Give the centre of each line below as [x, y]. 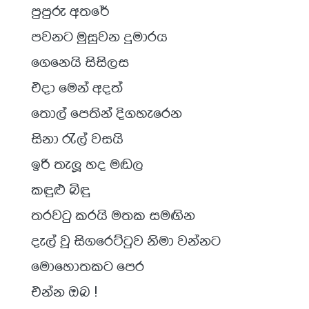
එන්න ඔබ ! [64, 291]
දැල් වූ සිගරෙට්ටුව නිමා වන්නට [126, 240]
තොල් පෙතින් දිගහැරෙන [107, 112]
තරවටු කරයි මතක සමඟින [113, 215]
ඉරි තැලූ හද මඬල [87, 163]
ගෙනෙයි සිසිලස [80, 61]
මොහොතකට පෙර [88, 266]
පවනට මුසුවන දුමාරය [99, 36]
